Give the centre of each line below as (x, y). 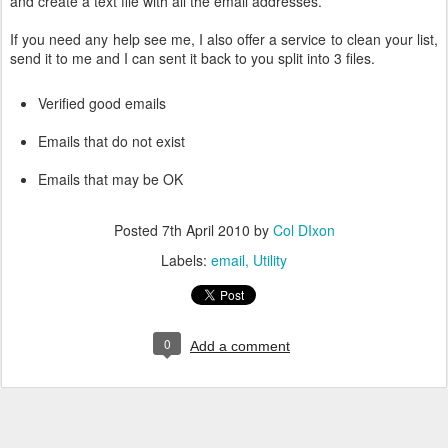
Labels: (186, 260)
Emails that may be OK (110, 179)
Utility (270, 260)
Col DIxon (303, 230)
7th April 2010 (205, 230)
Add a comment (240, 346)
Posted (137, 230)
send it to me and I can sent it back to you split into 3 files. (192, 58)
